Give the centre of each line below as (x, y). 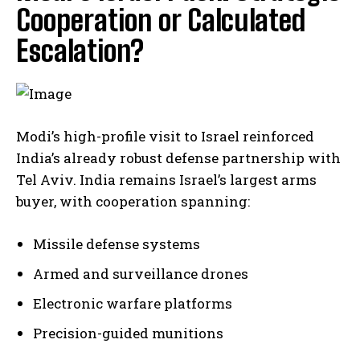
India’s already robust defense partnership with (178, 158)
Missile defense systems (117, 244)
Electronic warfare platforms (133, 304)
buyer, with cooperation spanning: (133, 202)
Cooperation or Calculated (161, 21)
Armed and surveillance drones (141, 274)
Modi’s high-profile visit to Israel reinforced (165, 137)
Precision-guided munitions (128, 333)
